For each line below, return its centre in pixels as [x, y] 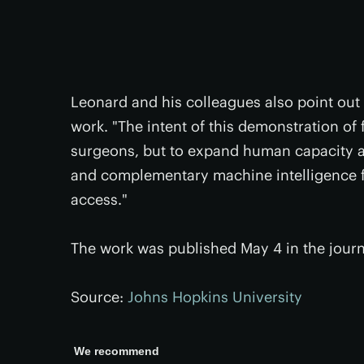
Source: [99, 297]
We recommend [117, 351]
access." [99, 199]
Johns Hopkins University [215, 297]
